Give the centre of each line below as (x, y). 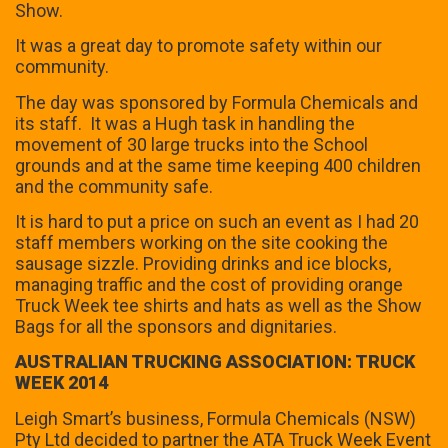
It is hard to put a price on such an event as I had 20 (217, 222)
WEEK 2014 (61, 383)
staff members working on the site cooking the (201, 243)
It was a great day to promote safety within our (198, 46)
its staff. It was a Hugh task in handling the (185, 123)
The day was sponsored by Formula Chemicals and (216, 102)
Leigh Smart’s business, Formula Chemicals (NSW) (215, 418)
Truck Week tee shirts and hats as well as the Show (218, 306)
